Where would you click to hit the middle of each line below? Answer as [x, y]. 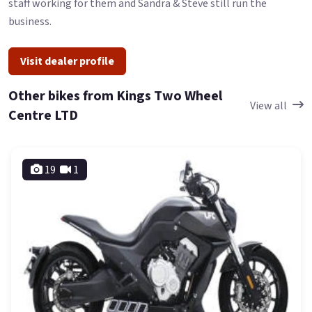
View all [268, 106]
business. [30, 22]
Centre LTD [43, 115]
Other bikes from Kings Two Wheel [115, 96]
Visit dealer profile [67, 61]
